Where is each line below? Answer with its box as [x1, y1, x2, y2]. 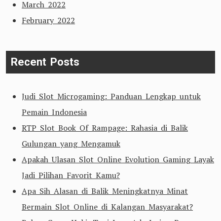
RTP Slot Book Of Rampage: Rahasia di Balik [22, 122, 188, 133]
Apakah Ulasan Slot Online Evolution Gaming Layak [22, 154, 214, 165]
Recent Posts [11, 56, 79, 68]
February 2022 [22, 15, 75, 26]
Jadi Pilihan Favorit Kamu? [22, 170, 120, 181]
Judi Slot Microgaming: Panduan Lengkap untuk [22, 91, 201, 102]
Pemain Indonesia [22, 107, 87, 117]
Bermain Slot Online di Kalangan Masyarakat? [22, 201, 193, 212]
